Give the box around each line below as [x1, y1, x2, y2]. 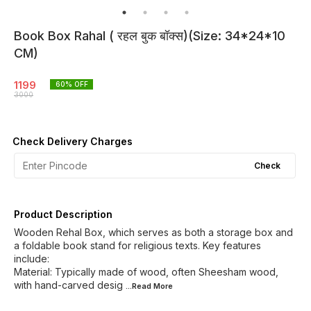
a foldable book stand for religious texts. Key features [14, 239, 261, 251]
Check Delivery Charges [12, 135, 133, 147]
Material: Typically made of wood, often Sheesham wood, [14, 266, 278, 278]
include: [14, 253, 49, 264]
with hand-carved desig [14, 279, 123, 291]
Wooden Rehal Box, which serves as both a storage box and [14, 226, 293, 238]
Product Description [14, 208, 112, 220]
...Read [126, 281, 153, 291]
